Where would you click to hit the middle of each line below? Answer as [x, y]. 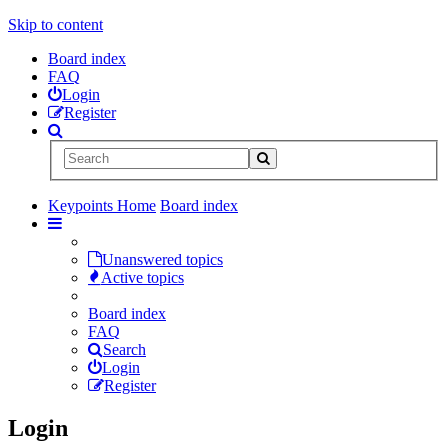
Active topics [142, 277]
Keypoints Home [102, 205]
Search [124, 349]
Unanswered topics [162, 259]
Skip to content [55, 24]
